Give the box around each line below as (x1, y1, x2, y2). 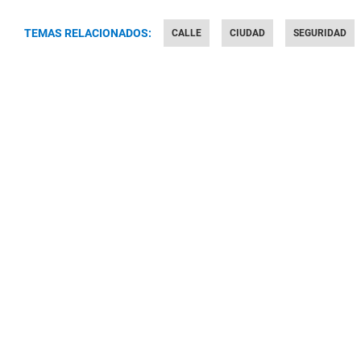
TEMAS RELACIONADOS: (24, 27, 151, 39)
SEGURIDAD (293, 27, 346, 39)
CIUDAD (230, 27, 265, 39)
